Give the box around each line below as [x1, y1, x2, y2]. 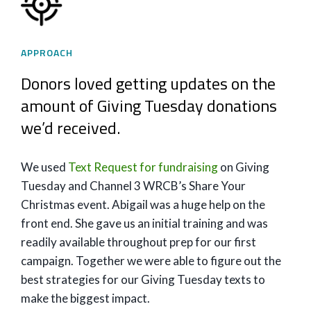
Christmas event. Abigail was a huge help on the [21, 197, 265, 212]
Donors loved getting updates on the [21, 71, 276, 96]
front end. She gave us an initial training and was [21, 216, 268, 230]
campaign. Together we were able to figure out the [21, 253, 281, 268]
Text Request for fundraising [68, 160, 218, 174]
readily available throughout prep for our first [21, 235, 256, 249]
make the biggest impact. [21, 291, 152, 305]
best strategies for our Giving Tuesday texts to [21, 272, 265, 287]
